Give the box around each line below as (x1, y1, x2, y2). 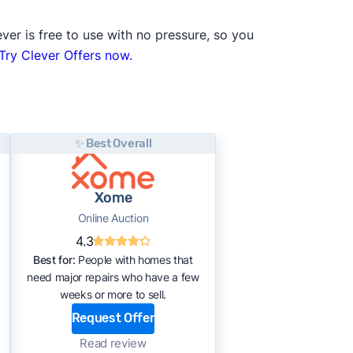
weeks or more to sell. (59, 287, 166, 301)
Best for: (33, 252, 76, 266)
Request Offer (71, 310, 155, 326)
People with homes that (75, 252, 193, 266)
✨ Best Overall (74, 136, 152, 150)
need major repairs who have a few (27, 269, 199, 284)
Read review (80, 335, 147, 351)
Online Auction (77, 210, 149, 225)
